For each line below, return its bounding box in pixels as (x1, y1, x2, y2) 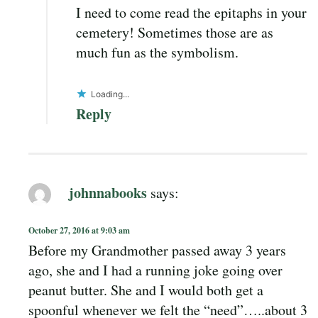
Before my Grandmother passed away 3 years (28, 240, 286, 260)
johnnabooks (69, 182, 147, 203)
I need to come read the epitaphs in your (76, 2, 307, 22)
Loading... (91, 88, 129, 99)
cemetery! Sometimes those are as (76, 22, 273, 42)
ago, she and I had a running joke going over (28, 260, 283, 280)
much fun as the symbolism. (76, 42, 238, 62)
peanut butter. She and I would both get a (28, 280, 263, 300)
